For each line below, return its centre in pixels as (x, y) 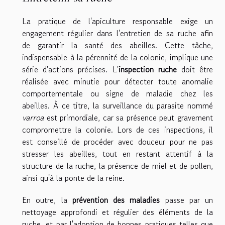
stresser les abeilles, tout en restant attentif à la (118, 153)
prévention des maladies (116, 200)
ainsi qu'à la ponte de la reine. (73, 178)
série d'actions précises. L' (70, 69)
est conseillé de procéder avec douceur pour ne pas (118, 141)
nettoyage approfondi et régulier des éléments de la (118, 212)
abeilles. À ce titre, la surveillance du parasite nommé (118, 105)
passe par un (186, 200)
